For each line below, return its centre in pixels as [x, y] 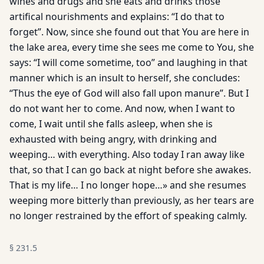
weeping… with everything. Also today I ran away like [127, 154]
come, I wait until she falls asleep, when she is [111, 124]
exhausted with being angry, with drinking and [113, 139]
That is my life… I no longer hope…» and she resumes [128, 185]
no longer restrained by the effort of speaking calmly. [128, 216]
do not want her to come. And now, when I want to [122, 108]
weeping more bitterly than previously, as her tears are [132, 200]
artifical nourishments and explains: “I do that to [117, 16]
